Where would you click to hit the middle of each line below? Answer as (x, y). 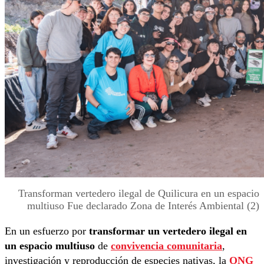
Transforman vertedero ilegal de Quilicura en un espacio (139, 193)
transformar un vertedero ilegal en (168, 231)
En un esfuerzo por (47, 231)
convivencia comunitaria (166, 245)
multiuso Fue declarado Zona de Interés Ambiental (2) (143, 205)
